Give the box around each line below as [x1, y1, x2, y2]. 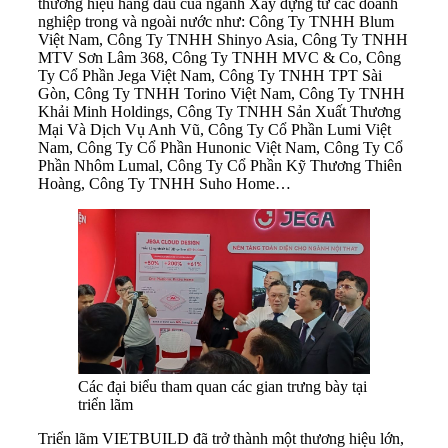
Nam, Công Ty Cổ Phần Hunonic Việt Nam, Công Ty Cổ [38, 139, 403, 157]
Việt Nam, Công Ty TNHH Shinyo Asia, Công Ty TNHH [38, 31, 408, 49]
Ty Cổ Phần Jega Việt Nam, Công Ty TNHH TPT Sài [38, 67, 382, 85]
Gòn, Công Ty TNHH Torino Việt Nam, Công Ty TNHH [38, 85, 405, 103]
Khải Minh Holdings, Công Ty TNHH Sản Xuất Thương [38, 103, 401, 121]
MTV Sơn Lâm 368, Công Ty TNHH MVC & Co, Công [38, 49, 401, 67]
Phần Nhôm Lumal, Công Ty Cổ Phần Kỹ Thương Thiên [38, 157, 402, 175]
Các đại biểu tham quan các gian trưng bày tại [78, 377, 367, 395]
